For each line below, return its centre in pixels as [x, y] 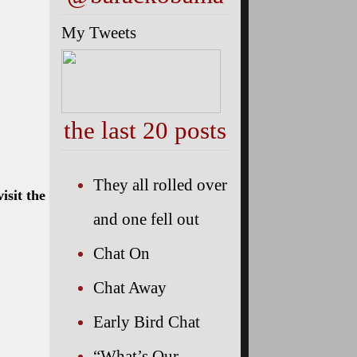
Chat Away [130, 287]
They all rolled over [160, 184]
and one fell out [146, 218]
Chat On [122, 253]
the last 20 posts [145, 130]
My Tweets [99, 32]
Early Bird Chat [147, 321]
